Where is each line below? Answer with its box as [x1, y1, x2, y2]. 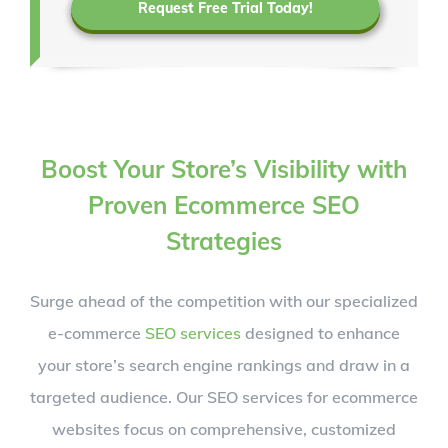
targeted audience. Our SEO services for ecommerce [30, 386, 418, 407]
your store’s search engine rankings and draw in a [38, 354, 410, 375]
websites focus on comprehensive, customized [52, 418, 396, 439]
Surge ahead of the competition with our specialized [30, 290, 418, 311]
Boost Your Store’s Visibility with [41, 153, 407, 184]
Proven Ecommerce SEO [88, 189, 360, 220]
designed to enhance [241, 322, 400, 343]
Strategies [166, 225, 282, 256]
